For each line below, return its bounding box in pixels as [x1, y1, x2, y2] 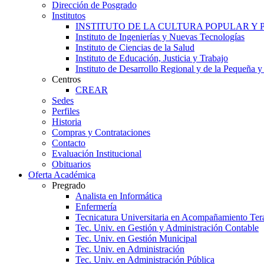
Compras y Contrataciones [52, 127, 150, 137]
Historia [52, 117, 81, 127]
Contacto [52, 138, 85, 148]
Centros [52, 74, 81, 84]
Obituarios [52, 159, 91, 169]
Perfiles [52, 106, 80, 116]
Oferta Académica [28, 170, 95, 180]
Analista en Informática [75, 191, 162, 201]
